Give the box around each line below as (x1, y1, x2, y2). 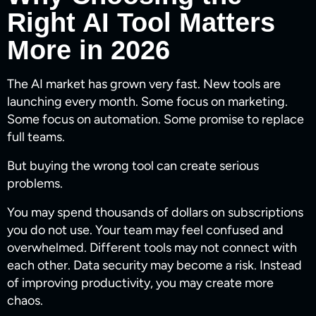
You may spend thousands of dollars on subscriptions (7, 205, 303, 221)
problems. (7, 176, 63, 192)
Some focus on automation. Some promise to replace (7, 111, 304, 128)
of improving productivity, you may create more (7, 275, 274, 291)
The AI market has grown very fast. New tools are (7, 76, 281, 92)
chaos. (7, 293, 43, 309)
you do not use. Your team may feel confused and (7, 222, 284, 238)
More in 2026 (7, 35, 170, 66)
